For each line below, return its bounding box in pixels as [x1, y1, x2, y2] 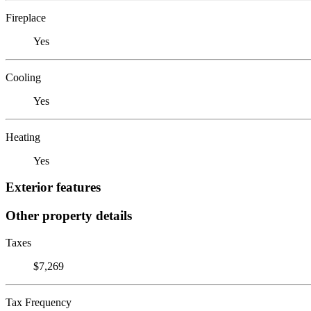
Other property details [6, 208, 132, 223]
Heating [6, 131, 40, 143]
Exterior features [6, 180, 101, 195]
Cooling [6, 71, 41, 83]
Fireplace [6, 11, 46, 24]
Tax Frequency [6, 296, 72, 308]
